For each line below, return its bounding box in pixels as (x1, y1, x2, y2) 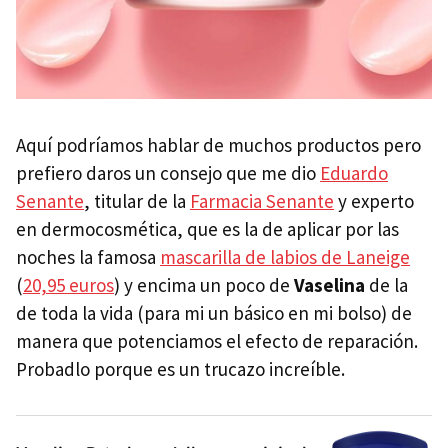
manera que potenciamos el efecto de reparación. (16, 328, 418, 353)
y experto (334, 188, 414, 213)
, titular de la (84, 188, 190, 213)
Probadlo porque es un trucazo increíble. (16, 356, 345, 381)
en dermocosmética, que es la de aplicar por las (16, 216, 399, 241)
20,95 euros (23, 272, 114, 297)
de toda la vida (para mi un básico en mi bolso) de (16, 300, 412, 325)
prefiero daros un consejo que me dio (16, 160, 320, 185)
